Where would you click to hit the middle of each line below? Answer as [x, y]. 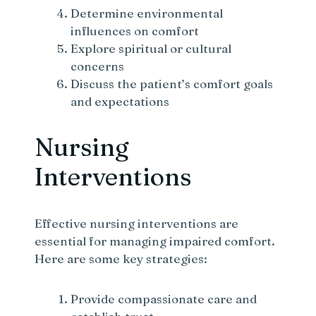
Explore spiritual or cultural [151, 49]
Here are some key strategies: [121, 259]
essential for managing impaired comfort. [155, 241]
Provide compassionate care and [164, 299]
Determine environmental [147, 13]
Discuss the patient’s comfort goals [172, 84]
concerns [98, 66]
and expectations [120, 102]
